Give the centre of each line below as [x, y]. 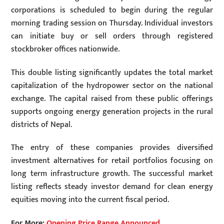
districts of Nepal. [42, 124]
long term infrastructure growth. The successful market [112, 174]
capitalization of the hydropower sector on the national [112, 85]
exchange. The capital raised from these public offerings [112, 98]
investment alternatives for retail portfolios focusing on [112, 161]
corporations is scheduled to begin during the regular [112, 10]
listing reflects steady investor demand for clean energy [112, 187]
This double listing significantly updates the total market [112, 72]
